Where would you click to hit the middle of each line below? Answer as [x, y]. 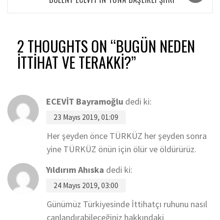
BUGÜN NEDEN [155, 46]
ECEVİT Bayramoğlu [85, 101]
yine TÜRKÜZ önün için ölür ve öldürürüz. [122, 149]
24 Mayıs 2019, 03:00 [86, 185]
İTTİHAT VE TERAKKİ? [74, 62]
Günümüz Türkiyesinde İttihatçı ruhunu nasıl [127, 204]
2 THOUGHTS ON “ [67, 46]
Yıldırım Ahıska [75, 169]
